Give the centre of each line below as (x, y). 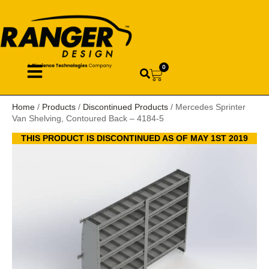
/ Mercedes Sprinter (207, 107)
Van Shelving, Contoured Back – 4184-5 (88, 118)
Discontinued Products (125, 107)
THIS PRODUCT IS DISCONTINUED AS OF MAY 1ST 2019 (134, 138)
